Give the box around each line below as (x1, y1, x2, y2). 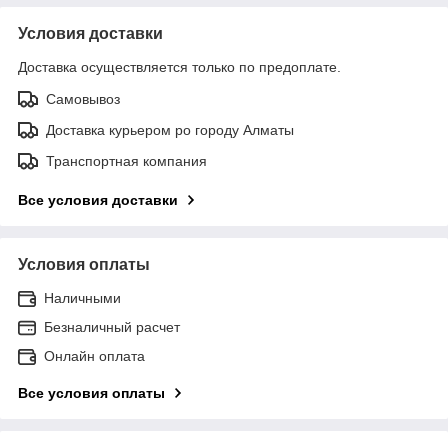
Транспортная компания (46, 152, 207, 169)
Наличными (44, 289, 121, 306)
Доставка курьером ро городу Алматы (46, 121, 294, 138)
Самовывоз (46, 90, 120, 107)
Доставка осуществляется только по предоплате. (18, 58, 341, 75)
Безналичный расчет (44, 318, 180, 335)
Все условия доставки (18, 191, 178, 208)
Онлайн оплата (44, 347, 145, 364)
